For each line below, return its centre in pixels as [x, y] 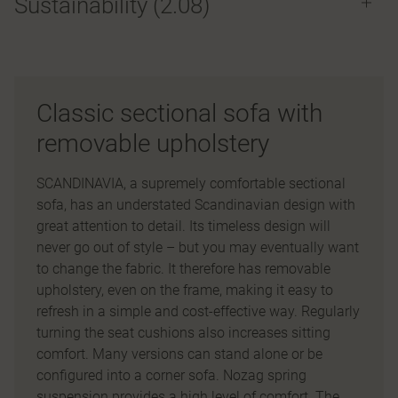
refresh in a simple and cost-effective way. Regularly [198, 311]
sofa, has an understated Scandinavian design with [196, 205]
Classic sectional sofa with [179, 113]
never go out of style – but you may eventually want [198, 247]
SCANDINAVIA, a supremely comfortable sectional [191, 183]
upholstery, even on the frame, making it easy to [185, 290]
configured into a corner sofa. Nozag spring [171, 375]
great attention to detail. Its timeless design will [183, 226]
